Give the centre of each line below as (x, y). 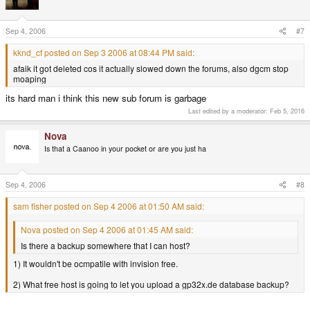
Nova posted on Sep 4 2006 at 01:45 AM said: (107, 230)
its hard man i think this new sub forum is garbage (106, 98)
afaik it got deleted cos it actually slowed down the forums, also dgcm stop (151, 69)
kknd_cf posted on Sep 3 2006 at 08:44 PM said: (104, 53)
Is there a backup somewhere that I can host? (106, 246)
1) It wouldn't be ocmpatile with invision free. (95, 264)
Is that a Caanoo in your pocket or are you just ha (125, 149)
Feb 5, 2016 (287, 111)
